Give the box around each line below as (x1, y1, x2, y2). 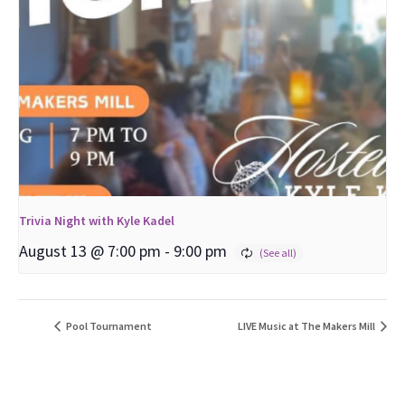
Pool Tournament (64, 319, 152, 334)
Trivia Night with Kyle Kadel (19, 212, 174, 230)
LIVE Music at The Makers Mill (238, 319, 377, 334)
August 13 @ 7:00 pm (19, 240, 161, 262)
